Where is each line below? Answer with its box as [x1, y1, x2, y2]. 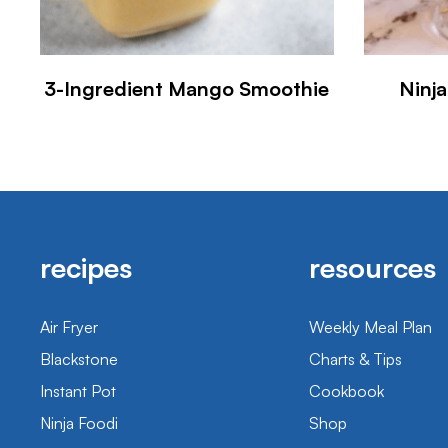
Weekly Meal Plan [308, 316, 432, 337]
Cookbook [308, 380, 384, 401]
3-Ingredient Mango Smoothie [44, 75, 330, 101]
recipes [40, 249, 132, 285]
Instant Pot [40, 380, 116, 401]
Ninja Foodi [40, 412, 118, 433]
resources [308, 249, 436, 285]
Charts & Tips [308, 348, 402, 369]
